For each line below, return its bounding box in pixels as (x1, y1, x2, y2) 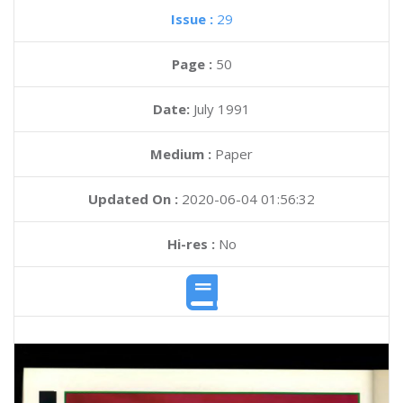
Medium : (150, 145, 211, 163)
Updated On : (88, 190, 178, 208)
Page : (171, 55, 216, 73)
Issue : (170, 10, 217, 28)
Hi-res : (166, 235, 215, 253)
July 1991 (193, 100, 250, 118)
